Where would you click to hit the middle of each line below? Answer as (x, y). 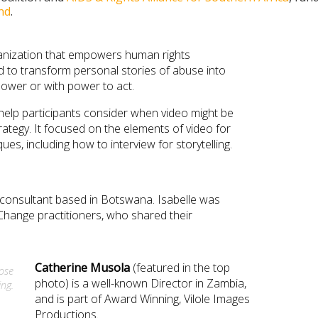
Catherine (62, 267)
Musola (111, 267)
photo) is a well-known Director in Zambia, (141, 283)
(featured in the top (181, 267)
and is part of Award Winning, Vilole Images (142, 298)
